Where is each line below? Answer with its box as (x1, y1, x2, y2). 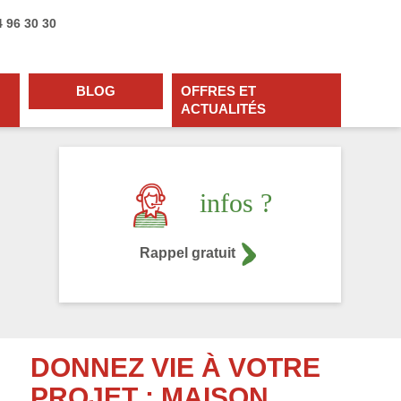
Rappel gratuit (140, 244, 236, 260)
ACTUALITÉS (180, 101, 266, 116)
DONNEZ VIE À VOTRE (30, 353, 320, 382)
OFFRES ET (180, 83, 256, 98)
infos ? (200, 187, 273, 218)
